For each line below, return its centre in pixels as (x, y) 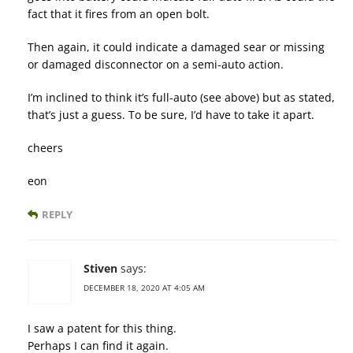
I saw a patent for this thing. (102, 329)
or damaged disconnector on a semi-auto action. (156, 65)
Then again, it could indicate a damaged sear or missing (176, 47)
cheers (45, 148)
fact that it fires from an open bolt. (119, 14)
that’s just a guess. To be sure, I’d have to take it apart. (171, 115)
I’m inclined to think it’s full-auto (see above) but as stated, (181, 98)
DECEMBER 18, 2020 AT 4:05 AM (144, 288)
